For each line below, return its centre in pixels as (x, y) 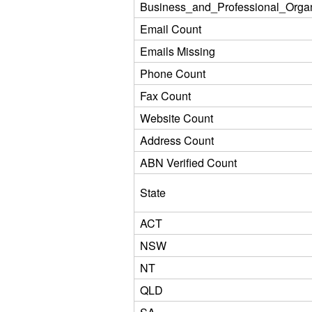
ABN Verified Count (188, 163)
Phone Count (173, 73)
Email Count (171, 29)
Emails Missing (178, 51)
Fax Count (165, 96)
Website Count (177, 118)
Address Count (177, 140)
